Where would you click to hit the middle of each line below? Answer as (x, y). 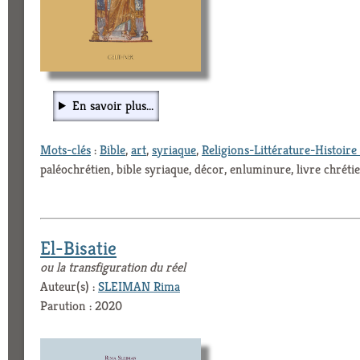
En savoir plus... (112, 105)
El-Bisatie (78, 248)
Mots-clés (65, 149)
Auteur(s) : (69, 286)
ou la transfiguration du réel (113, 267)
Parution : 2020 (81, 305)
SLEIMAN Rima (139, 286)
